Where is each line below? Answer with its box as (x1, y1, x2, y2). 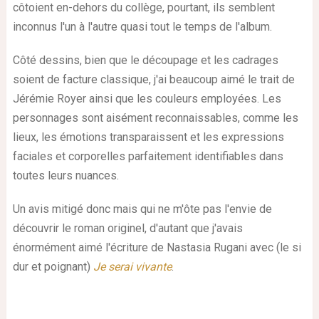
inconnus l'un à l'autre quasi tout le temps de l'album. (12, 19, 272, 33)
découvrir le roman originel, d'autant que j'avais (12, 221, 243, 235)
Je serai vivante (93, 259, 172, 273)
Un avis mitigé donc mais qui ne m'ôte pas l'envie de (12, 202, 272, 216)
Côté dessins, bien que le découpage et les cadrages (12, 53, 278, 67)
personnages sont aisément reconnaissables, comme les (12, 110, 298, 125)
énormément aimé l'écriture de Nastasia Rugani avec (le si (12, 240, 301, 254)
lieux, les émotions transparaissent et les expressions (12, 130, 284, 144)
